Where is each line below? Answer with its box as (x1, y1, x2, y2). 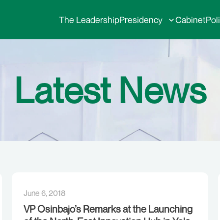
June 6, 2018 (24, 188, 65, 198)
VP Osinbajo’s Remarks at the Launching (24, 203, 192, 215)
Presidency (119, 14, 163, 25)
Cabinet (175, 14, 206, 25)
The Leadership (59, 14, 119, 25)
